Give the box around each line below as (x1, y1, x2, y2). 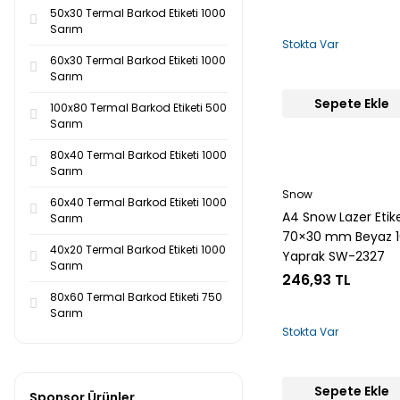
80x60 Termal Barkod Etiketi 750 (50, 289, 222, 304)
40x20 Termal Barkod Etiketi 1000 (50, 242, 226, 257)
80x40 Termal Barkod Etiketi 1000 (50, 147, 227, 162)
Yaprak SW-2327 (282, 247, 385, 265)
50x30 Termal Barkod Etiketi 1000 (50, 5, 226, 21)
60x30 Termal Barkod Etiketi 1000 (50, 53, 226, 68)
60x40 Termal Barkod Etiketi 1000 (50, 195, 227, 210)
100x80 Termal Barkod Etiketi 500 (50, 100, 227, 115)
